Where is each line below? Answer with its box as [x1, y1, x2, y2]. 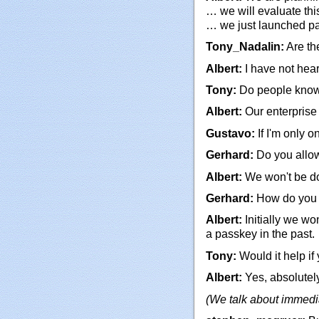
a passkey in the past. [206, 228, 315, 241]
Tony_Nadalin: [206, 41, 284, 53]
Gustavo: [206, 127, 255, 140]
